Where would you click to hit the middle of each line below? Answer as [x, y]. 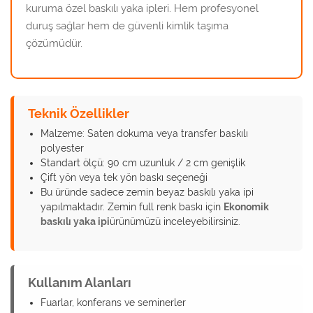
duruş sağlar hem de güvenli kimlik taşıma [127, 26]
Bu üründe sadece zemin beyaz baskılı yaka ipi [147, 192]
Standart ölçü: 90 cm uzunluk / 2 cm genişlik [143, 163]
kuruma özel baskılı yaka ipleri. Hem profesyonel [142, 9]
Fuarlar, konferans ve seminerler [113, 303]
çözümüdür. [54, 44]
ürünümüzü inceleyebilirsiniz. [175, 222]
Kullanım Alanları [80, 283]
